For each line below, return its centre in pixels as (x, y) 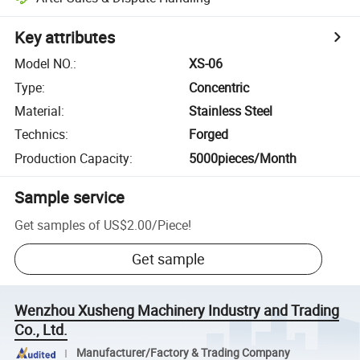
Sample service (70, 197)
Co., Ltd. (41, 330)
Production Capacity (72, 158)
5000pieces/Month (243, 158)
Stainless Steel (231, 110)
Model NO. (44, 64)
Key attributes (65, 38)
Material (38, 110)
